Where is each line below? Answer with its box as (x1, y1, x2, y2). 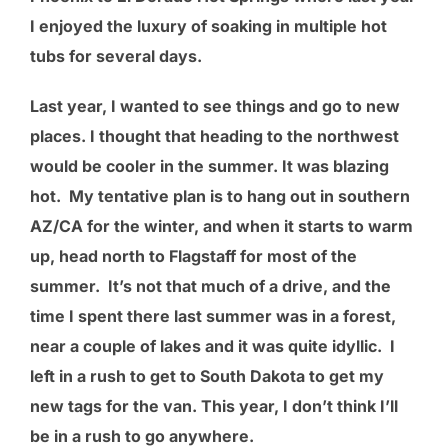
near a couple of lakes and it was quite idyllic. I (30, 335, 395, 356)
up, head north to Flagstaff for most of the (30, 245, 357, 266)
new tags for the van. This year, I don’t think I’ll (30, 395, 398, 416)
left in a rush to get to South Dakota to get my (30, 365, 384, 386)
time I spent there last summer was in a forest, (30, 305, 396, 326)
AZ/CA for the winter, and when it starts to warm (30, 215, 413, 236)
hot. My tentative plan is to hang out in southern (30, 185, 410, 206)
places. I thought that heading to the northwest (30, 125, 399, 146)
